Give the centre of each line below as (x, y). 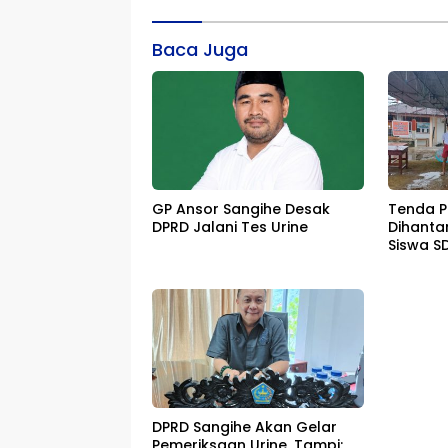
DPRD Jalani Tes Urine (230, 226)
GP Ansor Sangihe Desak (241, 208)
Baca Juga (200, 49)
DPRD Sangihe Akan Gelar (244, 426)
